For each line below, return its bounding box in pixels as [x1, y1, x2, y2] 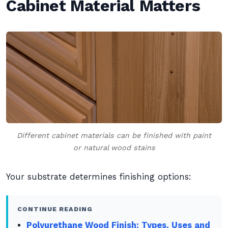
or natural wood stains [73, 144, 155, 152]
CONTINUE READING [17, 205, 93, 213]
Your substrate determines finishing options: [6, 172, 191, 182]
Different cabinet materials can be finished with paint [17, 131, 211, 139]
